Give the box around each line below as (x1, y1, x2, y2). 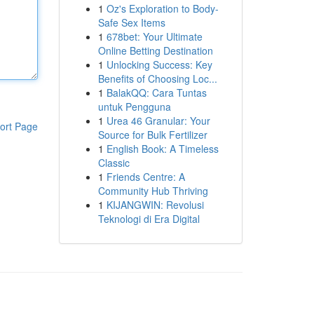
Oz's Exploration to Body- (106, 1, 219, 15)
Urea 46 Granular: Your (106, 114, 210, 128)
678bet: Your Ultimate (106, 29, 203, 43)
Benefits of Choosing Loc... (97, 71, 217, 86)
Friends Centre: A (106, 170, 185, 184)
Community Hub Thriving (97, 184, 208, 198)
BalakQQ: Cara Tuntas (106, 86, 207, 100)
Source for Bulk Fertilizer (97, 128, 207, 142)
